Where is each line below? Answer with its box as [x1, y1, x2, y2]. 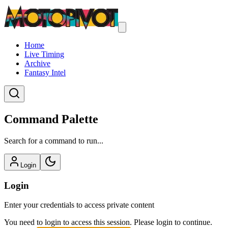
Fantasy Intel [24, 68, 66, 77]
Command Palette [4, 112, 98, 126]
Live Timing [24, 50, 64, 59]
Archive [24, 59, 50, 68]
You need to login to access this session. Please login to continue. [4, 218, 212, 227]
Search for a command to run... [4, 136, 103, 145]
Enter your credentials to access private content [4, 201, 154, 210]
